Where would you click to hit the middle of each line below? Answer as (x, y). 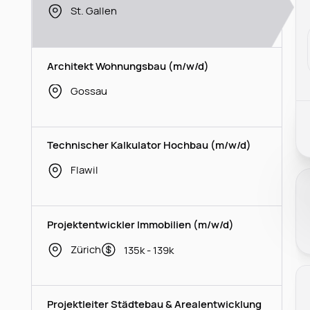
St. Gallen (93, 10)
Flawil (84, 170)
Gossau (89, 90)
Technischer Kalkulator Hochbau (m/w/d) (149, 145)
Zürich (85, 249)
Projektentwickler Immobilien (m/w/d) (141, 225)
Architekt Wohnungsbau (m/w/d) (128, 65)
